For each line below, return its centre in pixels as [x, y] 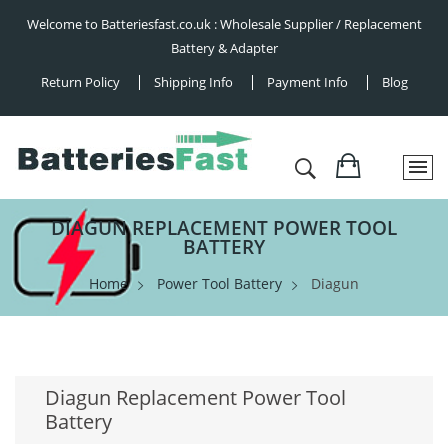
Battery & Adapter [224, 48]
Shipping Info [193, 82]
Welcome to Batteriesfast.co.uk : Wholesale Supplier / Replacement [224, 24]
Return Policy [80, 82]
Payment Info [307, 82]
